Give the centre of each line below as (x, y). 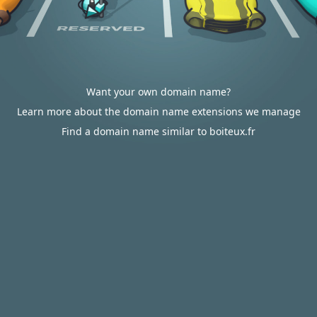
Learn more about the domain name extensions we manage (158, 111)
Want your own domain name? (158, 92)
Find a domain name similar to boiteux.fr (158, 131)
